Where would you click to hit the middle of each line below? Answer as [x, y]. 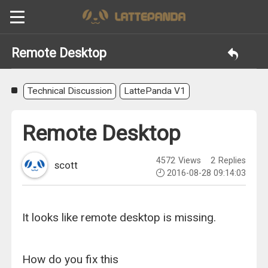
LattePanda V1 [154, 91]
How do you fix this [71, 260]
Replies [231, 161]
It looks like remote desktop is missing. [119, 218]
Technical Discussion [70, 91]
